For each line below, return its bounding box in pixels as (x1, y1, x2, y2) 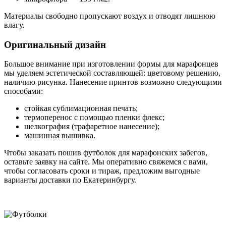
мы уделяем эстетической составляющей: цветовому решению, (4, 69, 220, 78)
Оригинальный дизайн (4, 39, 106, 50)
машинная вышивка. (24, 131, 95, 140)
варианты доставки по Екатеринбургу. (4, 176, 136, 185)
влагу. (4, 21, 24, 30)
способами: (4, 87, 43, 96)
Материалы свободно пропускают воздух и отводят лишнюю (4, 12, 215, 21)
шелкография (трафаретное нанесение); (24, 122, 159, 131)
